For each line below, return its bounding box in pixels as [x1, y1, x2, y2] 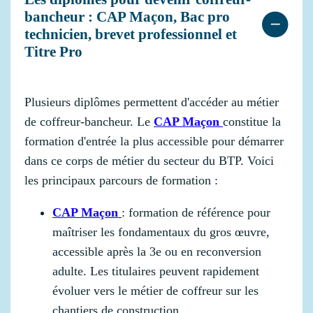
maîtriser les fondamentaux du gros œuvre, [52, 225, 270, 240]
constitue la [223, 115, 281, 129]
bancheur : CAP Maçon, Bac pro [24, 8, 230, 26]
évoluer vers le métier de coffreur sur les [52, 284, 259, 298]
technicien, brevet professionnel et [24, 26, 237, 43]
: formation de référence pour [122, 205, 270, 220]
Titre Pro [24, 43, 82, 61]
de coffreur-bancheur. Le [24, 115, 154, 129]
